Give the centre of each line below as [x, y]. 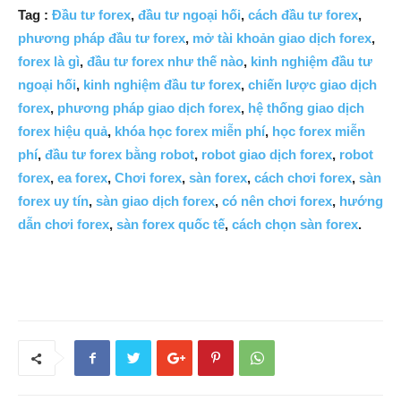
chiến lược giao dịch [312, 85]
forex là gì [49, 62]
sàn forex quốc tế [171, 225]
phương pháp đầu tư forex [102, 38]
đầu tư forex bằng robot [119, 155]
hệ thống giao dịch [306, 108]
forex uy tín [53, 201]
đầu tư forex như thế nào [165, 62]
